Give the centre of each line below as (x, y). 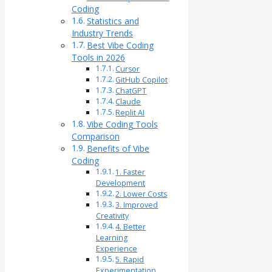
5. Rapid (130, 260)
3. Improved (137, 205)
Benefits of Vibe (118, 149)
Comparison (96, 137)
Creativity (112, 216)
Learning (112, 238)
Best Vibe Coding (120, 46)
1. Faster (131, 172)
